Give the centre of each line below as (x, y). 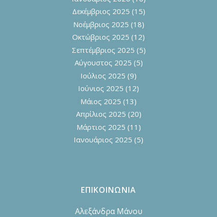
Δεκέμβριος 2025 (101, 11)
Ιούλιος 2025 (103, 75)
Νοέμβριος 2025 (101, 24)
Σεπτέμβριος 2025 (103, 50)
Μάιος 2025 (101, 101)
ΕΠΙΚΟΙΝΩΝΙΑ (108, 190)
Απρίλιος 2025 (101, 114)
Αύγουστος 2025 (103, 63)
